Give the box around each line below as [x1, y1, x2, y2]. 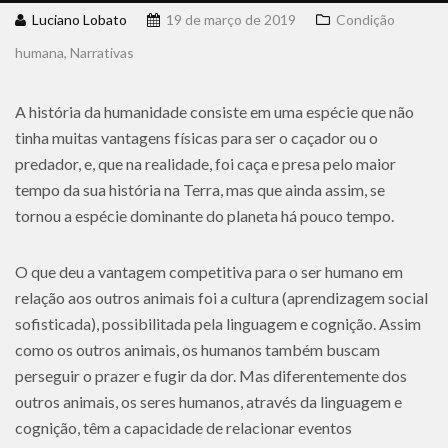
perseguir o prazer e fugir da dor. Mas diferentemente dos [15, 366, 407, 385]
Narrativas [70, 44, 134, 61]
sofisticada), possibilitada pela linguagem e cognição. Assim [15, 314, 421, 333]
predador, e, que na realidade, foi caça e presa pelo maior [15, 154, 396, 173]
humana [15, 44, 64, 61]
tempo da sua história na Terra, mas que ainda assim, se [15, 180, 385, 199]
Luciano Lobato [32, 11, 127, 28]
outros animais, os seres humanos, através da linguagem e [15, 392, 402, 411]
